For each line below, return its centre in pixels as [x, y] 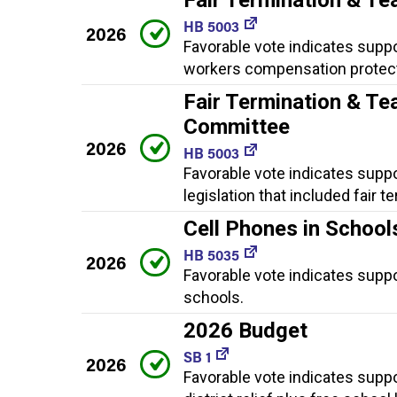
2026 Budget [245, 330]
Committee [237, 126]
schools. [214, 297]
